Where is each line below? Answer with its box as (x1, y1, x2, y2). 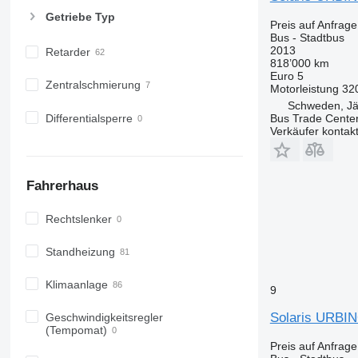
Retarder (45, 46, 90, 59)
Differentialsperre (45, 111, 133, 125)
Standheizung (45, 245, 115, 258)
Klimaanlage (45, 277, 108, 291)
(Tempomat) (45, 323, 107, 336)
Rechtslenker (45, 212, 112, 225)
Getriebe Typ (45, 10, 115, 24)
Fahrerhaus (26, 178, 98, 194)
